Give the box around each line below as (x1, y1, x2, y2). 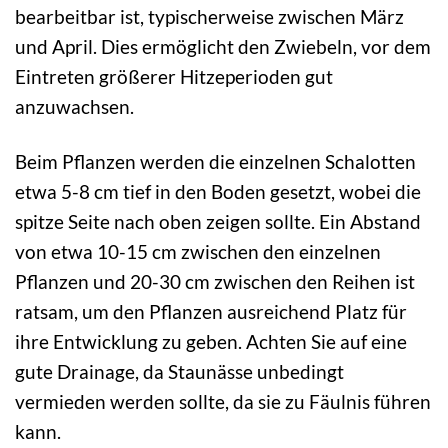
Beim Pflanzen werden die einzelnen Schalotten (15, 149, 416, 173)
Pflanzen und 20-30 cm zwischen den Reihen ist (15, 269, 415, 293)
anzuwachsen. (15, 94, 134, 118)
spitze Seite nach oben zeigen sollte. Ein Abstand (15, 209, 421, 233)
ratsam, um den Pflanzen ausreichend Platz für (15, 299, 407, 323)
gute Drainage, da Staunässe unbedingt (15, 359, 344, 383)
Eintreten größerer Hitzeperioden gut (15, 64, 333, 88)
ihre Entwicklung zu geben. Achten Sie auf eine (15, 329, 407, 353)
